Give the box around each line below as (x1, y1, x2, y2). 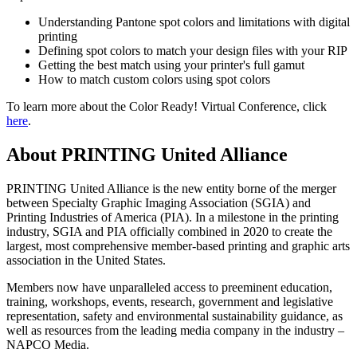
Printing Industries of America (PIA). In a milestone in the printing (6, 210, 339, 224)
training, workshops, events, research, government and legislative (6, 294, 333, 308)
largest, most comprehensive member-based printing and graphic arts (6, 238, 350, 253)
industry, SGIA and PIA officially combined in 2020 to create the (6, 224, 332, 238)
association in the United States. (6, 253, 166, 267)
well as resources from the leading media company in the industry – (6, 323, 344, 337)
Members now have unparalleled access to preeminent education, (6, 280, 332, 294)
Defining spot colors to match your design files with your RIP (38, 43, 347, 57)
